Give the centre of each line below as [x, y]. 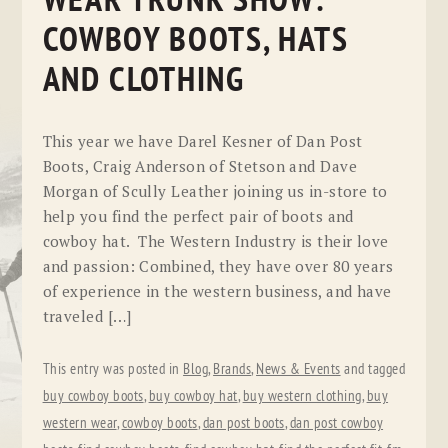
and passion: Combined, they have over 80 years [218, 265]
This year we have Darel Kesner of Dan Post [202, 140]
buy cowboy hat [193, 396]
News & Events [298, 369]
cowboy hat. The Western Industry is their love [215, 240]
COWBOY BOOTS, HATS [195, 41]
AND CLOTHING [143, 81]
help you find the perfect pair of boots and [198, 215]
